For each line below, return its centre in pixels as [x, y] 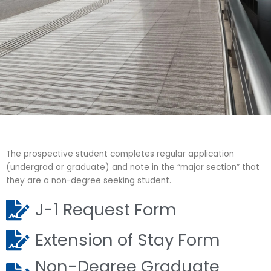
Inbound [33, 142]
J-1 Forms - [37, 136]
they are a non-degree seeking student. [89, 180]
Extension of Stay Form [127, 240]
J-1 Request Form [106, 209]
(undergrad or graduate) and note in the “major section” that [133, 167]
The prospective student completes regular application [120, 154]
